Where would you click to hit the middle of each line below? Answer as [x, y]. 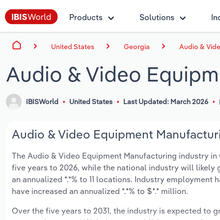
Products [86, 17]
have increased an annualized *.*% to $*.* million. [100, 191]
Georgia [137, 46]
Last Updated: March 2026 [165, 102]
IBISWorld [42, 102]
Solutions [157, 17]
